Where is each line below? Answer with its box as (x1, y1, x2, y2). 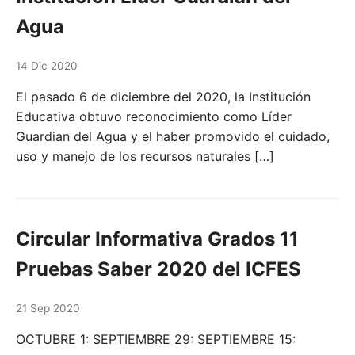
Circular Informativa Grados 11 (16, 227, 299, 251)
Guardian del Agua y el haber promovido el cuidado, (16, 128, 330, 145)
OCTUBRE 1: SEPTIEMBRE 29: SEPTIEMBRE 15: (16, 331, 296, 348)
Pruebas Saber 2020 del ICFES (16, 258, 301, 281)
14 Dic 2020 (16, 59, 78, 73)
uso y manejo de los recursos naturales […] (16, 148, 274, 165)
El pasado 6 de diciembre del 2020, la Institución (16, 89, 311, 105)
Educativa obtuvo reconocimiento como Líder (16, 109, 292, 125)
